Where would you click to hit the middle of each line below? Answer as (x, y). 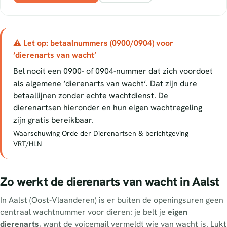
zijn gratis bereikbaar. (53, 120)
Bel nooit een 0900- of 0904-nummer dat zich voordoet (113, 71)
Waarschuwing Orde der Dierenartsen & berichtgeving (101, 133)
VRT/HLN (27, 144)
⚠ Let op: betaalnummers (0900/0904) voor (93, 43)
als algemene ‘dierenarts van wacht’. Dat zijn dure (105, 83)
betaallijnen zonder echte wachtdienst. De (91, 95)
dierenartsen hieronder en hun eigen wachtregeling (108, 107)
